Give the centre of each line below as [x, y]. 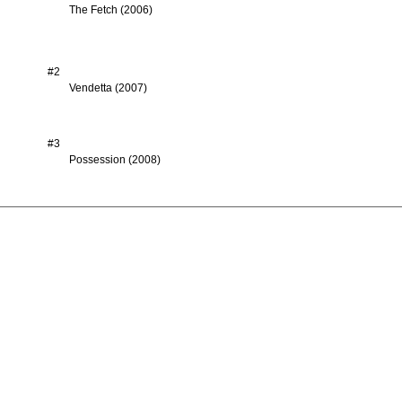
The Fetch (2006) [110, 10]
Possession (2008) [114, 160]
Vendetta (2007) [108, 88]
